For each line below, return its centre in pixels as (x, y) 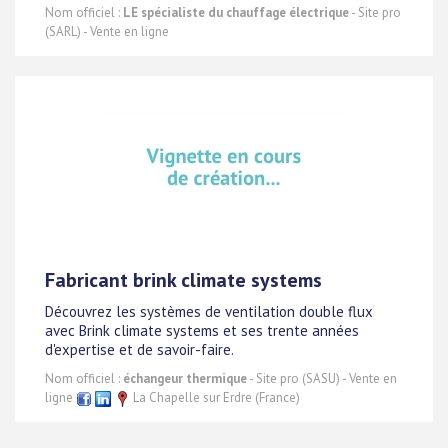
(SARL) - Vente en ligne (107, 31)
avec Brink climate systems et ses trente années (202, 331)
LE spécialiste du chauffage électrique (236, 12)
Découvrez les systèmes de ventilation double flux (209, 312)
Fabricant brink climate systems (183, 280)
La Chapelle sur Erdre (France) (215, 397)
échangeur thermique (185, 378)
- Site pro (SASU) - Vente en (322, 378)
